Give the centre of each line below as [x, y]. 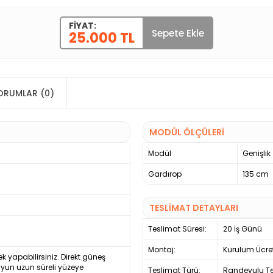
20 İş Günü [243, 229]
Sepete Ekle [178, 33]
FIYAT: [83, 26]
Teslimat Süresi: [177, 229]
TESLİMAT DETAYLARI [194, 208]
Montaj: [162, 250]
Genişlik [257, 154]
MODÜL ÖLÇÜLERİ [187, 133]
